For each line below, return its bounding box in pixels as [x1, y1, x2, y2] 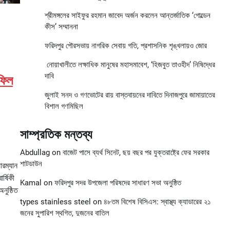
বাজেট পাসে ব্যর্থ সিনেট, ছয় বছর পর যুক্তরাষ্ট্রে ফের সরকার [62, 148, 209, 158]
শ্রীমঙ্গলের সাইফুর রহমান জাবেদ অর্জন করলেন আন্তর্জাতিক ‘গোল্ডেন [44, 11, 210, 21]
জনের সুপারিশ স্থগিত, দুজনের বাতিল [20, 208, 109, 218]
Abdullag [20, 148, 50, 158]
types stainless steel [20, 197, 91, 207]
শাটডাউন [20, 159, 42, 169]
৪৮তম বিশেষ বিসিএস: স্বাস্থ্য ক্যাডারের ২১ [103, 197, 211, 207]
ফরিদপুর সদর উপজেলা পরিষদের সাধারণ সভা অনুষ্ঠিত [54, 178, 181, 188]
